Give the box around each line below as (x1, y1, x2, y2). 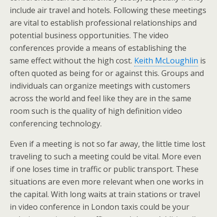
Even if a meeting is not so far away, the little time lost (10, 139, 205, 149)
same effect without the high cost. (10, 55, 134, 66)
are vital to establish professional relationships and (10, 17, 197, 28)
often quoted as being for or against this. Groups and (10, 68, 204, 78)
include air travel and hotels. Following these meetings (10, 5, 206, 15)
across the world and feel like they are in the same (10, 93, 191, 104)
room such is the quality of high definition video (10, 106, 182, 116)
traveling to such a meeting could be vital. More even (10, 151, 201, 162)
